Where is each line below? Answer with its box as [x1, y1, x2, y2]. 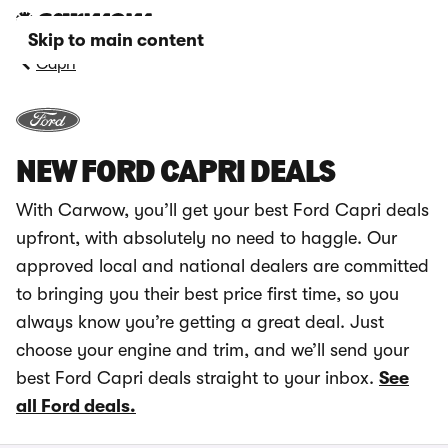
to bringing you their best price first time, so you [16, 284, 399, 304]
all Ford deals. [16, 396, 136, 416]
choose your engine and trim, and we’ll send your [16, 340, 409, 360]
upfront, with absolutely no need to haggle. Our [16, 228, 397, 248]
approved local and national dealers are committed [16, 256, 429, 276]
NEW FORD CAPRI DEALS [16, 158, 335, 190]
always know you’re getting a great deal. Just [16, 312, 384, 332]
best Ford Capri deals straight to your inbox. [16, 368, 379, 388]
